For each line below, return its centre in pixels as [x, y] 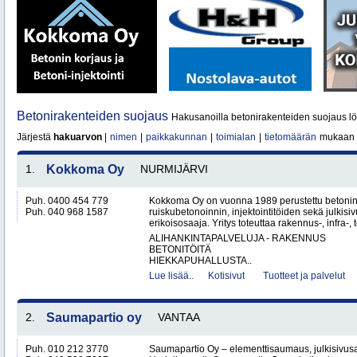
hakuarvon [78, 137]
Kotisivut [226, 276]
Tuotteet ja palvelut [304, 276]
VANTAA [179, 317]
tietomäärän [290, 137]
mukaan [336, 137]
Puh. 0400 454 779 [67, 201]
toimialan [236, 137]
